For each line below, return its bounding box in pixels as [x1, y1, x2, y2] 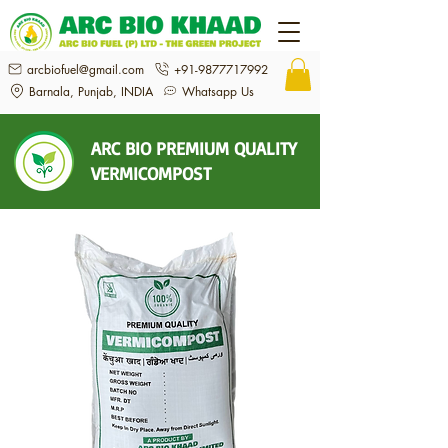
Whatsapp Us [181, 82, 254, 100]
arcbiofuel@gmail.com [27, 60, 144, 78]
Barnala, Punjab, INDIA [28, 82, 153, 100]
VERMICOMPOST [91, 162, 211, 185]
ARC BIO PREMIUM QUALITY [91, 137, 297, 160]
